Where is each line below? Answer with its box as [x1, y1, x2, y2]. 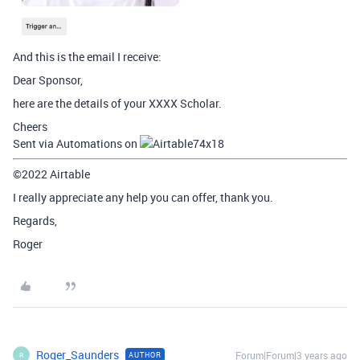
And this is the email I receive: [13, 49, 162, 65]
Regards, [13, 213, 57, 229]
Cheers [13, 119, 47, 135]
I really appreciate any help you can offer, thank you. [13, 190, 273, 206]
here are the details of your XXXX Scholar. [13, 96, 222, 112]
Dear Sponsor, [13, 72, 83, 88]
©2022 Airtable [13, 166, 90, 182]
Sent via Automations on [13, 136, 140, 152]
